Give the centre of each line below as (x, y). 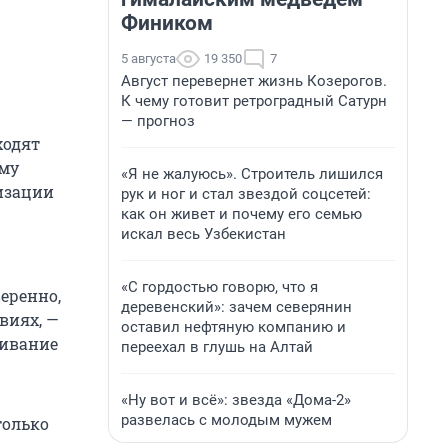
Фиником (167, 23)
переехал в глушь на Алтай (217, 347)
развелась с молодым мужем (226, 420)
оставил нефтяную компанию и (233, 327)
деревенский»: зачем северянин (236, 307)
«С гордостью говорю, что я (219, 287)
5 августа (148, 58)
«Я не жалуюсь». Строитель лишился (252, 174)
